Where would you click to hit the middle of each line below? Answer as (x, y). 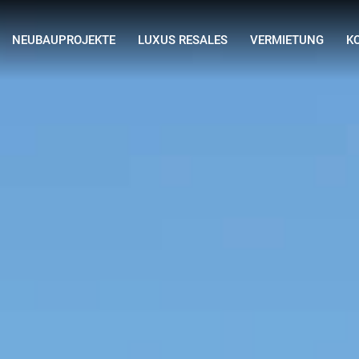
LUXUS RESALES (183, 40)
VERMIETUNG (287, 40)
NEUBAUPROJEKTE (64, 40)
